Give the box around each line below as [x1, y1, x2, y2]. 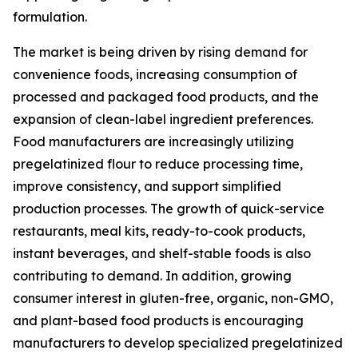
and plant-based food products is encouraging [13, 312, 304, 329]
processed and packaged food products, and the [13, 89, 319, 105]
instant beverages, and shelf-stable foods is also [13, 245, 311, 262]
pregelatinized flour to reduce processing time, [13, 156, 303, 173]
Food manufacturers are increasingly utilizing [13, 133, 294, 150]
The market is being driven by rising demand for [13, 44, 308, 61]
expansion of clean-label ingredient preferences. [13, 111, 313, 128]
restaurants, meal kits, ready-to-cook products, [13, 223, 305, 240]
